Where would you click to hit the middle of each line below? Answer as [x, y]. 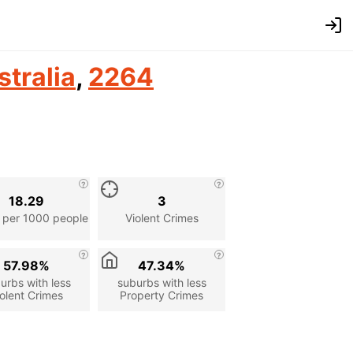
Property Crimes [162, 295]
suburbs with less [162, 282]
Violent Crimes [162, 217]
